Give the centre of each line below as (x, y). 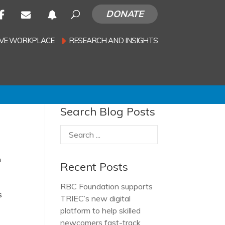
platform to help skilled (101, 210)
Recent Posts (94, 167)
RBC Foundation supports (107, 186)
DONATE (125, 14)
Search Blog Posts (108, 111)
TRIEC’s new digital (96, 198)
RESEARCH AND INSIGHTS (113, 40)
